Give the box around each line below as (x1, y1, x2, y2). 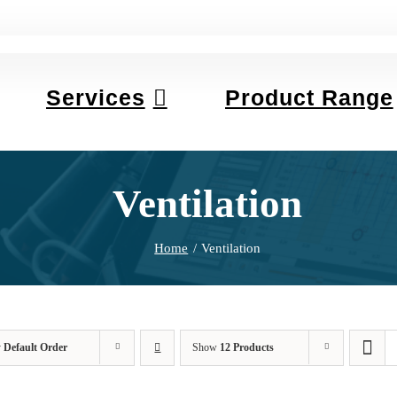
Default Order (4, 341, 68, 354)
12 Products (220, 341, 275, 354)
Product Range (224, 84, 393, 110)
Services (45, 84, 145, 110)
